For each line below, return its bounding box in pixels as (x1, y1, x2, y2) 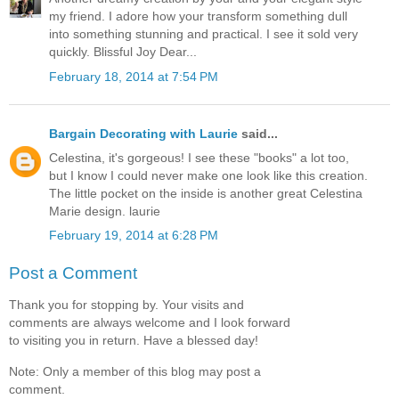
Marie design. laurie (49, 203, 160, 218)
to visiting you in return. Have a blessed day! (9, 333, 258, 348)
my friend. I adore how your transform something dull (49, 9, 347, 24)
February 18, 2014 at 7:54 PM (49, 69, 218, 84)
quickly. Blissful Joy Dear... (49, 45, 197, 60)
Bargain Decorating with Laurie (49, 126, 238, 141)
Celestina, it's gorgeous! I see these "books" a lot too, (49, 150, 349, 165)
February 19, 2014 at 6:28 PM (49, 228, 218, 243)
